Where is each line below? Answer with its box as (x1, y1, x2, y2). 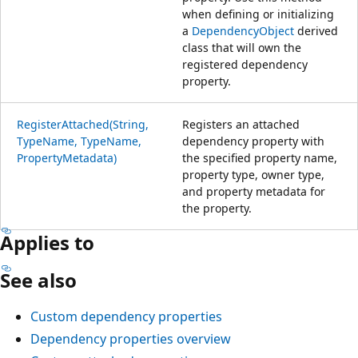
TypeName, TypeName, (17, 133, 141, 149)
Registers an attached (182, 116, 300, 132)
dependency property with (182, 133, 324, 149)
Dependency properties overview (30, 329, 231, 348)
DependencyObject (192, 22, 294, 38)
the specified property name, (182, 149, 337, 165)
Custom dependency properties (30, 307, 222, 325)
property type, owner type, (182, 166, 324, 182)
